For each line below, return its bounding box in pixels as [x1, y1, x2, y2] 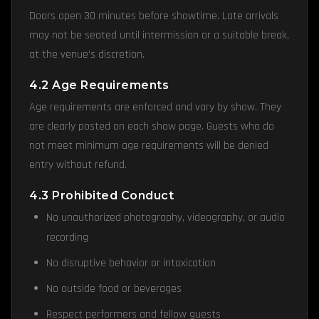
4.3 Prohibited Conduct [29, 189, 174, 202]
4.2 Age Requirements [29, 78, 169, 92]
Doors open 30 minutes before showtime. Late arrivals [29, 9, 278, 23]
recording [46, 230, 88, 245]
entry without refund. [29, 157, 127, 172]
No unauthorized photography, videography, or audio [46, 210, 285, 225]
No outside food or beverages [46, 281, 182, 296]
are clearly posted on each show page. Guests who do [29, 119, 274, 134]
